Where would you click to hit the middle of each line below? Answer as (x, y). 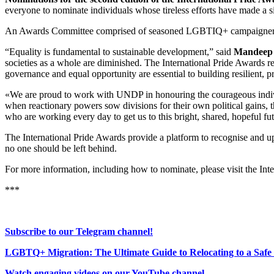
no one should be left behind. (61, 149)
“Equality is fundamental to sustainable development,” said (119, 52)
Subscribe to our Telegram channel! (79, 232)
